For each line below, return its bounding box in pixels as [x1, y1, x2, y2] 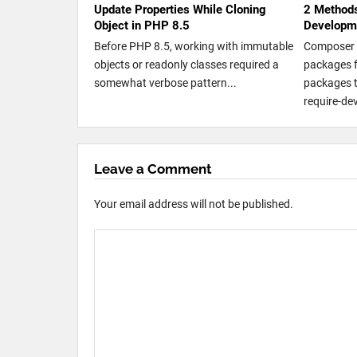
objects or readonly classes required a [94, 57, 279, 71]
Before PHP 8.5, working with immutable [94, 39, 293, 53]
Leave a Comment [94, 160, 212, 177]
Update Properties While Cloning [94, 2, 266, 17]
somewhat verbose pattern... [94, 76, 237, 89]
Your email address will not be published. [94, 197, 293, 210]
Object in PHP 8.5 [94, 18, 190, 33]
